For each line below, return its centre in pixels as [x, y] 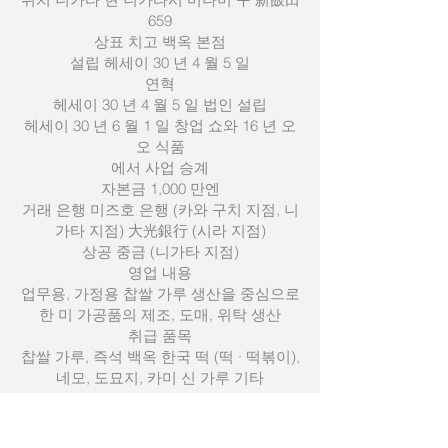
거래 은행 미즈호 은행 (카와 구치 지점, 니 [160, 209]
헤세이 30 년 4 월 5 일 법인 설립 [160, 104]
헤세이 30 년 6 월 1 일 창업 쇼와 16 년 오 [160, 125]
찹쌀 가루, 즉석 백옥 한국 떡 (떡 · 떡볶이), [160, 356]
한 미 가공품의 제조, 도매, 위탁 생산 [160, 314]
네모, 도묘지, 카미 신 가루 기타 [160, 377]
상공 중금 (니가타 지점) [160, 251]
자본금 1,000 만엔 [160, 188]
